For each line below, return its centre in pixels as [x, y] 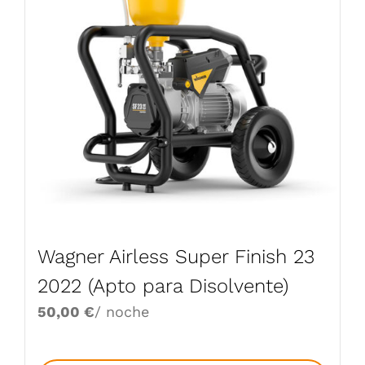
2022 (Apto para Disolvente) [163, 286]
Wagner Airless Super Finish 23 [176, 257]
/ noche [122, 312]
